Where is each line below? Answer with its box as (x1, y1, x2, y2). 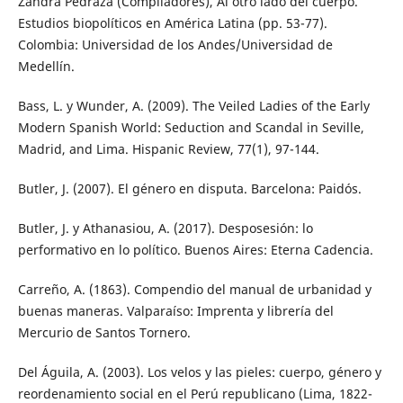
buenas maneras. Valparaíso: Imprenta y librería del (17, 302, 334, 320)
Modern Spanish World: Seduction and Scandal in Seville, (17, 119, 364, 137)
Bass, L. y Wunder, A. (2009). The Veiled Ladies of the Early (17, 97, 370, 115)
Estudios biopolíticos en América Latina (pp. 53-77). (17, 14, 327, 32)
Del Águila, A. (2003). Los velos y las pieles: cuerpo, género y (17, 363, 381, 381)
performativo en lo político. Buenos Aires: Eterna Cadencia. (17, 241, 373, 259)
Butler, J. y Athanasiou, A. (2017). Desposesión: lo (17, 219, 313, 237)
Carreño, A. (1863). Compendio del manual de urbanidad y (17, 281, 372, 299)
